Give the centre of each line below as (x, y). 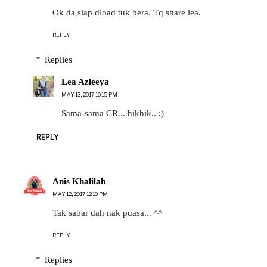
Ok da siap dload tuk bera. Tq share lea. (127, 12)
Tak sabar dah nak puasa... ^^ (107, 212)
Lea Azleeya (85, 82)
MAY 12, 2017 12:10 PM (80, 194)
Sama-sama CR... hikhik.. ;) (113, 114)
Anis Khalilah (79, 181)
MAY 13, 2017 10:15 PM (89, 95)
